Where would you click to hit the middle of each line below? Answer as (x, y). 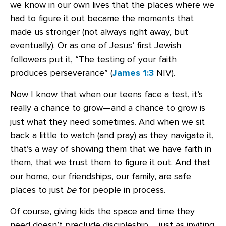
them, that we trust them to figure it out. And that (110, 162)
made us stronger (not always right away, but (99, 32)
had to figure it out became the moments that (102, 18)
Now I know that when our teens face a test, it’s (106, 94)
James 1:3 (133, 73)
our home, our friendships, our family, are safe (101, 176)
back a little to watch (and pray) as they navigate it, (112, 135)
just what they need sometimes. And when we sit (107, 122)
